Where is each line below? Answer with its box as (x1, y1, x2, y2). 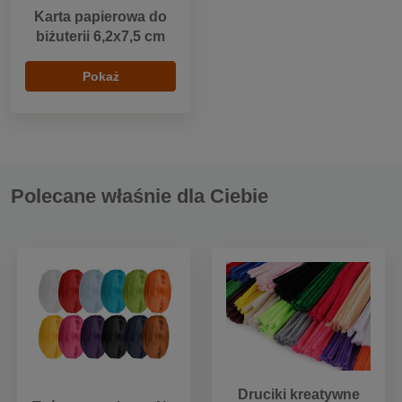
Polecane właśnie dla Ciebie (11, 184, 268, 207)
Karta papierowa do (34, 8, 167, 24)
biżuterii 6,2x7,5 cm (36, 28, 165, 44)
